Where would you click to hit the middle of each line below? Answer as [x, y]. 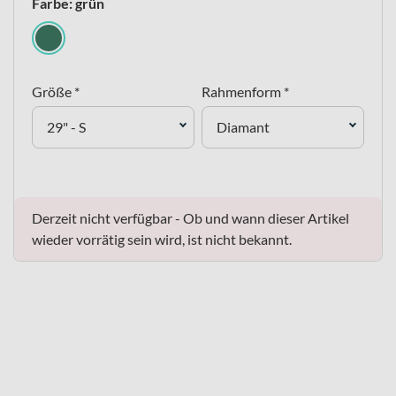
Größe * [56, 91]
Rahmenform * [245, 91]
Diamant [243, 127]
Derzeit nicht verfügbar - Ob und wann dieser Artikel [190, 218]
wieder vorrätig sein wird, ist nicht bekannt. [162, 239]
